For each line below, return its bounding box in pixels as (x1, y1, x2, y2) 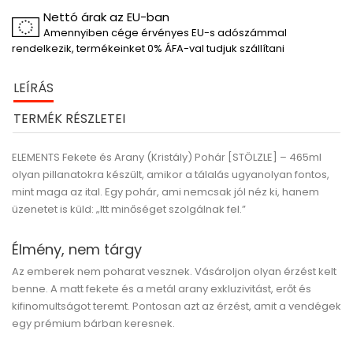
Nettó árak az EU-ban (43, 9, 169, 25)
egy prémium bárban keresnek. (12, 316, 175, 331)
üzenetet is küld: (12, 202, 96, 217)
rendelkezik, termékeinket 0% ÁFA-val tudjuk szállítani (12, 41, 284, 56)
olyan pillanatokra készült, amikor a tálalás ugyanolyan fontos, (12, 167, 329, 182)
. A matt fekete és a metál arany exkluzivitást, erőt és (46, 281, 311, 296)
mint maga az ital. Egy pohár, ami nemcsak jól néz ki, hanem (12, 184, 319, 199)
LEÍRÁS (13, 79, 54, 97)
